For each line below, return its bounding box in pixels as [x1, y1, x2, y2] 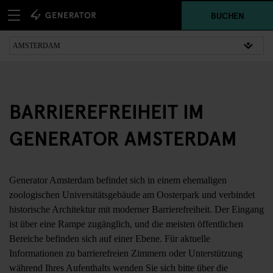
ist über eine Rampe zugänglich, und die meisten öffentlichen [9, 219, 243, 229]
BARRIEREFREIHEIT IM [9, 97, 204, 124]
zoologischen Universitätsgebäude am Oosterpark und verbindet [9, 190, 255, 200]
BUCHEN [210, 9, 244, 21]
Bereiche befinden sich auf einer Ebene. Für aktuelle [9, 233, 210, 244]
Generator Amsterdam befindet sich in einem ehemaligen [9, 175, 227, 185]
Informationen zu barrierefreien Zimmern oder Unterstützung [9, 248, 243, 258]
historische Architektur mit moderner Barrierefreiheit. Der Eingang [9, 204, 264, 214]
